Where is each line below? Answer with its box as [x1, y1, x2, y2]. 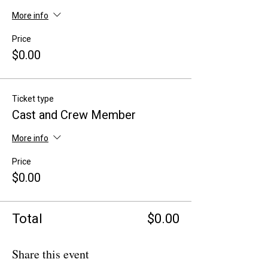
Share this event [12, 246, 89, 262]
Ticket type [12, 93, 54, 105]
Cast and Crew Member [12, 106, 136, 124]
